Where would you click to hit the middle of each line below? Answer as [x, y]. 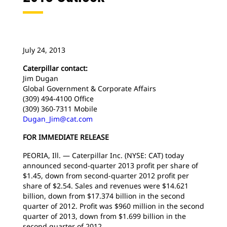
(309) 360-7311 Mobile [60, 109]
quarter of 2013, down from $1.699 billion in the [104, 216]
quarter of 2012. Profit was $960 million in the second [113, 206]
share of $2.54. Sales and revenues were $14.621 [106, 186]
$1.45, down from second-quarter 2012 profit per [106, 176]
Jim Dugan [41, 78]
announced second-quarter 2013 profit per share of [110, 165]
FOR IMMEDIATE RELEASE [66, 137]
